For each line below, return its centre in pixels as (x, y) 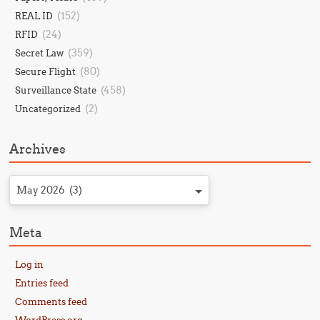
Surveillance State (56, 90)
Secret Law (40, 53)
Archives (38, 149)
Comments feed (51, 301)
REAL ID (34, 16)
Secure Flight (46, 71)
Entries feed (42, 283)
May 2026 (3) (50, 190)
